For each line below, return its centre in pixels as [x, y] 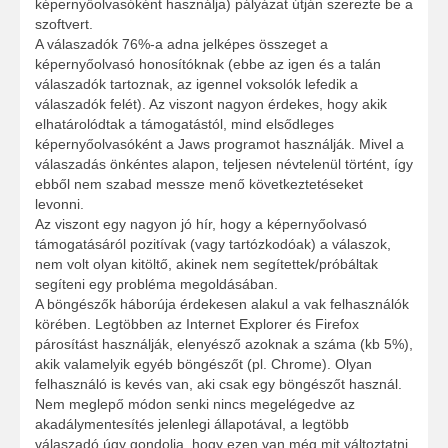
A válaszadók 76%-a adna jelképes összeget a [181, 44]
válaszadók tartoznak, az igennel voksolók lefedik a [196, 84]
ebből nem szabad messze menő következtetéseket [199, 184]
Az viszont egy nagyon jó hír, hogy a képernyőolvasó [201, 224]
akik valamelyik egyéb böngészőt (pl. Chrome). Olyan [203, 364]
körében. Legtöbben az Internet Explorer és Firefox [197, 324]
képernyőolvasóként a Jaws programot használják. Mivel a [219, 144]
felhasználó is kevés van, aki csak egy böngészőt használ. [218, 384]
